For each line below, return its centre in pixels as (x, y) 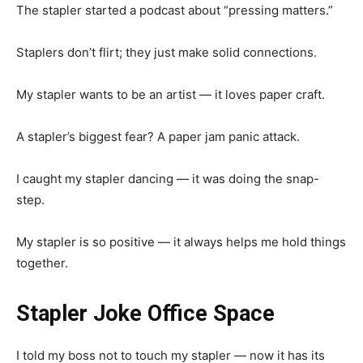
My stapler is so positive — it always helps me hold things (181, 241)
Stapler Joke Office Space (145, 313)
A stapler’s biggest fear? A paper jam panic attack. (158, 136)
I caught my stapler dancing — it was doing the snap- (168, 178)
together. (42, 263)
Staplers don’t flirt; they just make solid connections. (167, 52)
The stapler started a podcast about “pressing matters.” (175, 10)
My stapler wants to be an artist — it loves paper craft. (171, 94)
